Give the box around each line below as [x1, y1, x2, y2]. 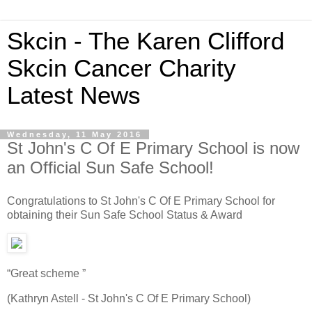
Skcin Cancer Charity [7, 55, 236, 81]
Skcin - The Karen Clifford [7, 28, 284, 54]
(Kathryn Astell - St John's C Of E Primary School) [7, 292, 251, 305]
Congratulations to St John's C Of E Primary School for [7, 194, 275, 207]
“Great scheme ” [7, 267, 86, 280]
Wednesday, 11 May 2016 [7, 130, 142, 139]
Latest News [7, 82, 141, 109]
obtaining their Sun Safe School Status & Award [7, 208, 242, 221]
